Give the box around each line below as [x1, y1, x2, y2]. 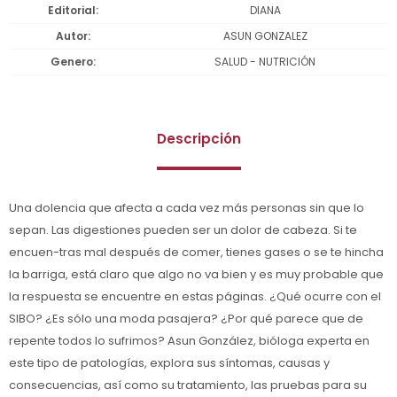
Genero [51, 53, 93, 69]
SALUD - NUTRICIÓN [214, 53, 315, 69]
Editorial [48, 2, 96, 18]
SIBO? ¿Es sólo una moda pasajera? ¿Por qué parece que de [9, 309, 363, 327]
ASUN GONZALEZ [222, 27, 307, 43]
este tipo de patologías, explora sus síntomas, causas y [9, 354, 330, 371]
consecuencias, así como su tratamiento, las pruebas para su [9, 376, 367, 393]
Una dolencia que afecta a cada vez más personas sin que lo [9, 198, 364, 216]
